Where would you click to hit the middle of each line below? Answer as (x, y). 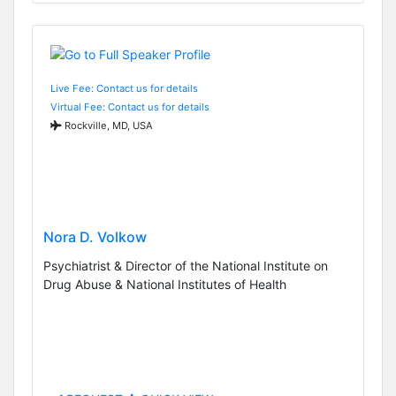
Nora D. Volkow (95, 237)
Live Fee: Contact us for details (124, 88)
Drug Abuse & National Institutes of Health (165, 285)
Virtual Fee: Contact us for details (130, 107)
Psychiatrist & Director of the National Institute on (186, 266)
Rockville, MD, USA (107, 125)
